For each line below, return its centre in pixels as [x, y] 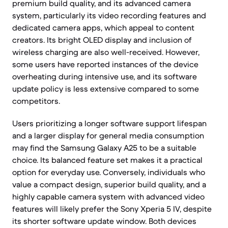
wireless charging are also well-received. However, [106, 52]
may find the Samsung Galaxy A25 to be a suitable [104, 148]
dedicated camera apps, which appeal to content [103, 27]
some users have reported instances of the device [105, 64]
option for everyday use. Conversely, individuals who [109, 172]
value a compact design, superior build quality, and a [109, 184]
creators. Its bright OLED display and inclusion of [102, 40]
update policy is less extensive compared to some [106, 89]
